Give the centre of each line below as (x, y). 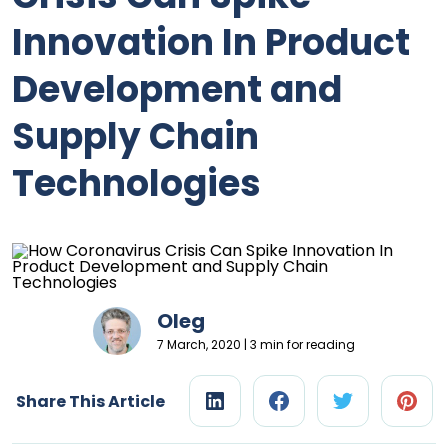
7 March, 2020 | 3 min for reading (256, 344)
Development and (177, 89)
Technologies (136, 183)
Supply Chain (135, 136)
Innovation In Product (211, 42)
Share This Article (90, 401)
